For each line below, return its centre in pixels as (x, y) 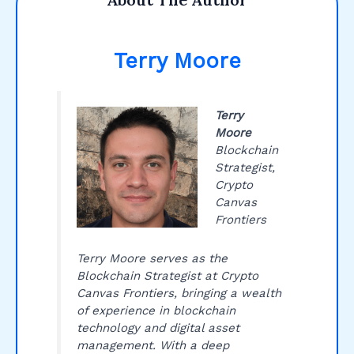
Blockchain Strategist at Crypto (167, 275)
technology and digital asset (158, 328)
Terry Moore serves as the (152, 258)
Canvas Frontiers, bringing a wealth (179, 293)
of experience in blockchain (156, 310)
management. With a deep (153, 345)
